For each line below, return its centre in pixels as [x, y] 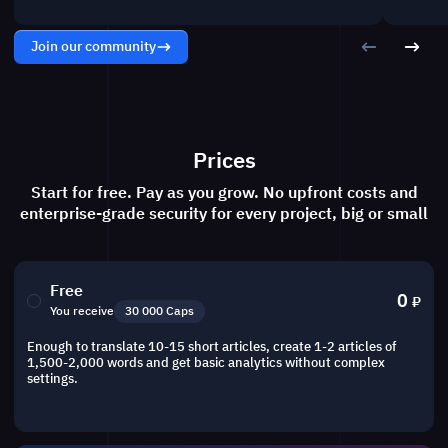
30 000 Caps [160, 311]
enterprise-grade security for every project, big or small [224, 212]
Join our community [93, 46]
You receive [82, 311]
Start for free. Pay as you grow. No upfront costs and [224, 191]
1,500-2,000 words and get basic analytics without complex [205, 361]
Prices [224, 159]
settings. [52, 377]
